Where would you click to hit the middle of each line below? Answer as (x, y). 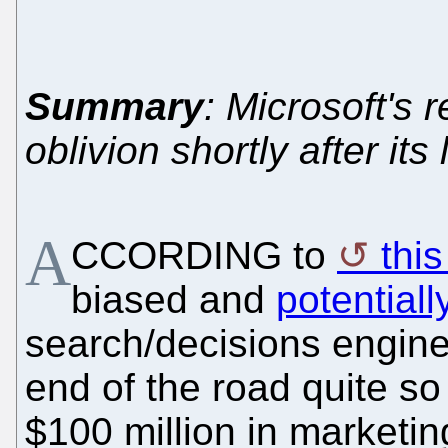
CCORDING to (204, 255)
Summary (114, 106)
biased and (173, 299)
